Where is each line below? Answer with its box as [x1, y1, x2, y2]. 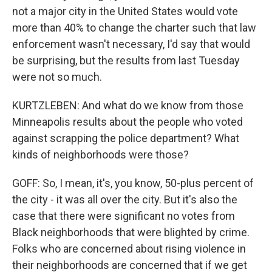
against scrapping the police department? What [12, 132, 239, 144]
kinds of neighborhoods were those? [12, 148, 189, 161]
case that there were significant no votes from [12, 209, 235, 222]
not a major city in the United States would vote [12, 5, 238, 18]
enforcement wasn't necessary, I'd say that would [12, 38, 250, 50]
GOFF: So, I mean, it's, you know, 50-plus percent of [12, 177, 254, 189]
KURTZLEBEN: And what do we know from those [12, 99, 243, 112]
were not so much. [12, 70, 102, 83]
